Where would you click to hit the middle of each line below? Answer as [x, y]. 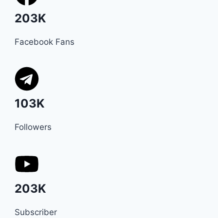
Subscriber [36, 212]
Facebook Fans [45, 42]
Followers [33, 127]
